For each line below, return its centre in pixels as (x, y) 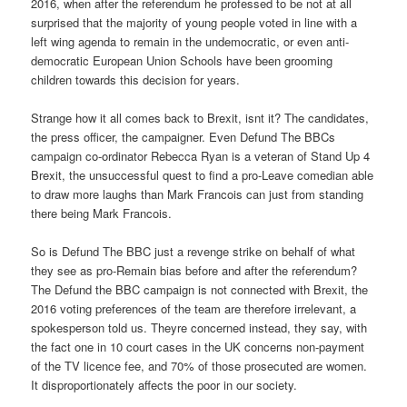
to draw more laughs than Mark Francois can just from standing (198, 194)
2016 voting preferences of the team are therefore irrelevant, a (194, 308)
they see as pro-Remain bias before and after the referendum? (194, 270)
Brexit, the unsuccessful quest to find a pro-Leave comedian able (203, 174)
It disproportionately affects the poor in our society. (164, 384)
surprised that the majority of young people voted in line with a (194, 22)
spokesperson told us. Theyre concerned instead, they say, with (199, 327)
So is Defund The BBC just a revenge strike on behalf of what (194, 251)
